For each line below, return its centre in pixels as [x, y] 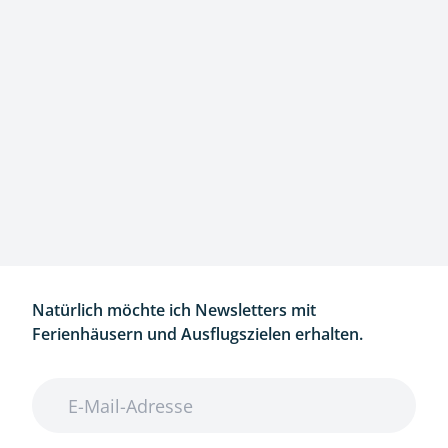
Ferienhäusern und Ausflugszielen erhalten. [197, 334]
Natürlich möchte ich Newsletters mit [174, 310]
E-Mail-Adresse [86, 389]
